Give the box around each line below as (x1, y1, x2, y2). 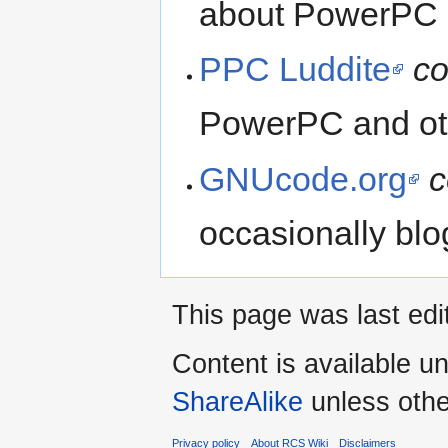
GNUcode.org (199, 159, 408, 198)
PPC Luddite (199, 50, 392, 89)
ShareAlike (172, 385, 303, 417)
